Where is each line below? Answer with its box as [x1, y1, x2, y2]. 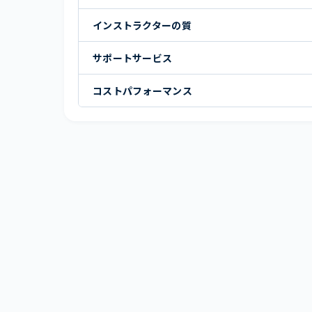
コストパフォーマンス [93, 83, 192, 97]
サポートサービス [93, 50, 173, 65]
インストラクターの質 [93, 17, 192, 32]
